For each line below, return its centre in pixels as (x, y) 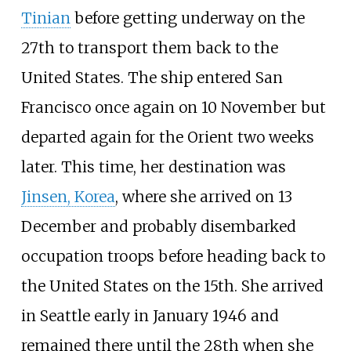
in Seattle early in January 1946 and (150, 316)
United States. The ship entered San (152, 78)
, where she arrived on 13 (203, 197)
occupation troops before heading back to (173, 257)
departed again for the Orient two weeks (167, 138)
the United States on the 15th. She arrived (172, 286)
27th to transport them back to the (149, 48)
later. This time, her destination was (153, 167)
